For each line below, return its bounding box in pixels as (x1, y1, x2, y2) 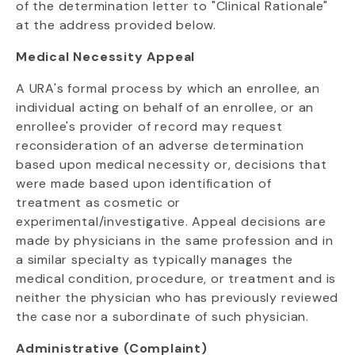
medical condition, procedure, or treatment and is (16, 270, 337, 287)
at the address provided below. (16, 17, 217, 33)
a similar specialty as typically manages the (16, 251, 294, 268)
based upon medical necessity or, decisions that (16, 156, 327, 173)
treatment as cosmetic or (16, 194, 181, 211)
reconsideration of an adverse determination (16, 137, 304, 154)
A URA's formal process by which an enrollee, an (16, 80, 320, 97)
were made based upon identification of (16, 175, 272, 192)
